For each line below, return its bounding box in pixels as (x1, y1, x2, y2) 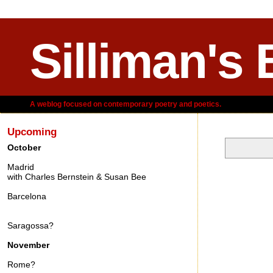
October (7, 143, 41, 153)
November (7, 240, 49, 250)
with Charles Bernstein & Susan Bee (7, 172, 146, 182)
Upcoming (7, 126, 57, 138)
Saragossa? (7, 221, 54, 231)
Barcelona (7, 191, 46, 202)
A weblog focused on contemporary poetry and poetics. (30, 100, 221, 108)
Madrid (7, 162, 34, 172)
